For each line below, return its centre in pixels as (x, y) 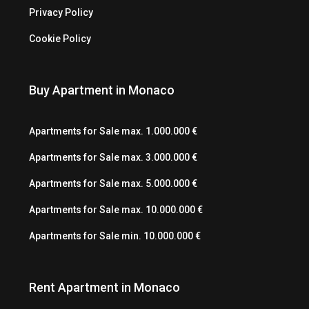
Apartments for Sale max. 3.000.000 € (113, 157)
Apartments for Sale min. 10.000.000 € (115, 236)
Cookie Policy (60, 38)
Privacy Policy (61, 12)
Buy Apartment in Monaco (102, 90)
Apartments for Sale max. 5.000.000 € (113, 183)
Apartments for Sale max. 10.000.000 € (116, 209)
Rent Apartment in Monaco (104, 287)
